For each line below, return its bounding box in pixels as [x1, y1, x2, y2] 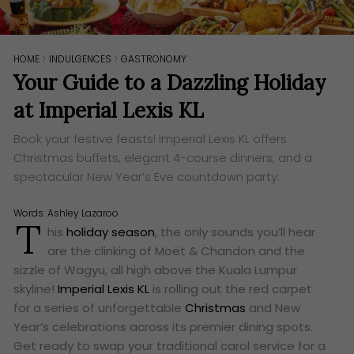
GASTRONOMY [121, 51, 187, 66]
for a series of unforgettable [13, 299, 186, 317]
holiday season [66, 224, 156, 241]
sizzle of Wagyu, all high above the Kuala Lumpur [13, 262, 298, 279]
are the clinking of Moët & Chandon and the [47, 243, 306, 260]
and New [246, 299, 301, 317]
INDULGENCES [49, 51, 112, 66]
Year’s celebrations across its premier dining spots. [13, 318, 314, 336]
